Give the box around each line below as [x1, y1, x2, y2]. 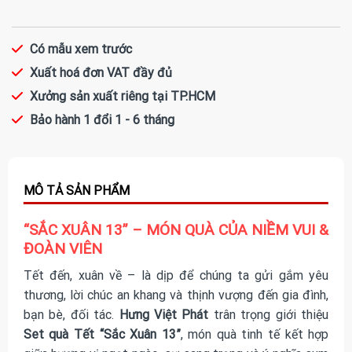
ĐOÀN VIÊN [23, 239, 102, 258]
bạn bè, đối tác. [23, 307, 119, 323]
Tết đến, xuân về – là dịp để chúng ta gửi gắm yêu [23, 268, 329, 284]
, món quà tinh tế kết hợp [180, 327, 329, 343]
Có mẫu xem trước [30, 41, 132, 57]
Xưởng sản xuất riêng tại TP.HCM [30, 88, 215, 104]
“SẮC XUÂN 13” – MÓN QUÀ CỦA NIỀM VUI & [23, 220, 328, 239]
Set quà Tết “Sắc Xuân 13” [23, 327, 181, 343]
